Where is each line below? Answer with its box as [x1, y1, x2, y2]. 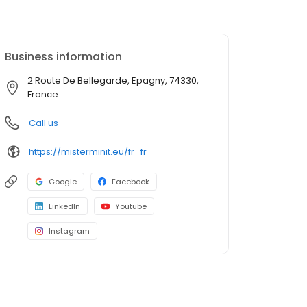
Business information [5, 49, 122, 65]
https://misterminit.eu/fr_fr [29, 145, 147, 158]
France [27, 88, 58, 101]
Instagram [49, 225, 90, 237]
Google [49, 176, 77, 188]
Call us [29, 116, 58, 130]
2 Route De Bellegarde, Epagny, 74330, [27, 74, 199, 88]
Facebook [112, 176, 149, 188]
